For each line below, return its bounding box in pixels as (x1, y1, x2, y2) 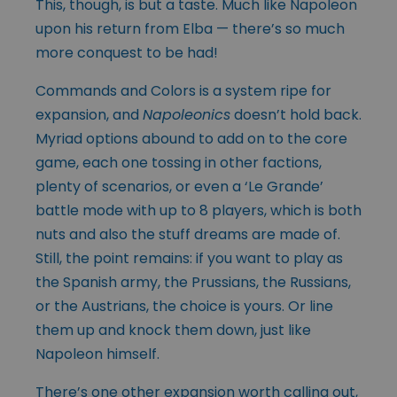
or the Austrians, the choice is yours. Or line (35, 296, 333, 317)
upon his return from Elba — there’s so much (35, 19, 345, 40)
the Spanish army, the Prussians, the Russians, (35, 272, 351, 293)
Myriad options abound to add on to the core (35, 128, 347, 150)
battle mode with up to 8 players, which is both (35, 200, 362, 222)
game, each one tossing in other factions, (35, 152, 322, 174)
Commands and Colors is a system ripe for (35, 81, 331, 102)
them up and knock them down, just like (35, 320, 311, 341)
